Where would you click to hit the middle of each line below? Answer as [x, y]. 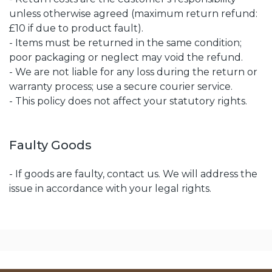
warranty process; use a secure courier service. [121, 87]
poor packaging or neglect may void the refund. [126, 57]
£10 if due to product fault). [76, 28]
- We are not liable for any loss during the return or [133, 72]
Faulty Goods [50, 145]
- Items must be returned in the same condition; [125, 43]
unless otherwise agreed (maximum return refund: [133, 14]
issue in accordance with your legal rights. [110, 189]
